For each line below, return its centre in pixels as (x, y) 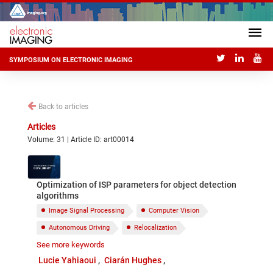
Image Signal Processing (87, 211)
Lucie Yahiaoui (67, 260)
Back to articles (63, 107)
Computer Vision (174, 211)
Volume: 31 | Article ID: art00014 (81, 140)
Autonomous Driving (79, 228)
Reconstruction (72, 245)
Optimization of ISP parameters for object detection (136, 185)
